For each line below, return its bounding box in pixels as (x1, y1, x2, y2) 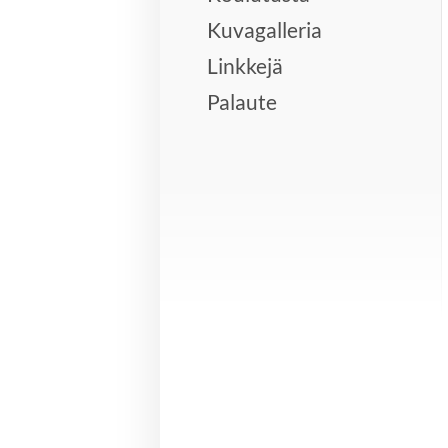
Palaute (207, 89, 278, 115)
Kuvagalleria (207, 16, 323, 42)
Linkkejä (207, 52, 284, 78)
